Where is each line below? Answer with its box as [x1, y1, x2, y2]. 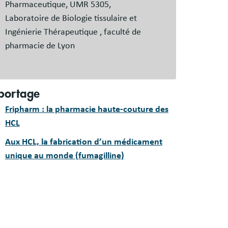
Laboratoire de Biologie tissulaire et [5, 14, 137, 23]
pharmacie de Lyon [5, 41, 75, 51]
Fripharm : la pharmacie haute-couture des [5, 105, 168, 115]
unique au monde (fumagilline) [5, 151, 124, 161]
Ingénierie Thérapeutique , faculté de [5, 27, 141, 37]
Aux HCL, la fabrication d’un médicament [5, 137, 162, 147]
